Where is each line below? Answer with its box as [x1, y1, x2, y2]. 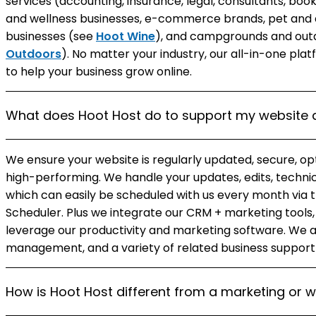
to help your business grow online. [6, 63, 192, 80]
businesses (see [6, 28, 96, 44]
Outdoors [6, 46, 61, 62]
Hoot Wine [96, 28, 155, 44]
